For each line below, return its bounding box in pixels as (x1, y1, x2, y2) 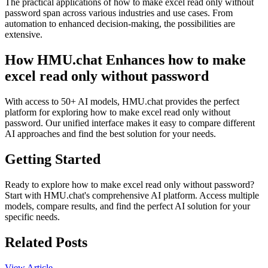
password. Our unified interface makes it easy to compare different (5, 118, 255, 129)
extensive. (5, 29, 42, 40)
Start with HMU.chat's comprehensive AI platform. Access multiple (5, 190, 259, 200)
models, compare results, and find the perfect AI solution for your (5, 200, 250, 211)
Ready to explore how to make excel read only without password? (5, 179, 254, 190)
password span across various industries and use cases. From (5, 8, 233, 19)
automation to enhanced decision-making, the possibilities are (5, 19, 235, 29)
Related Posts (5, 234, 87, 250)
